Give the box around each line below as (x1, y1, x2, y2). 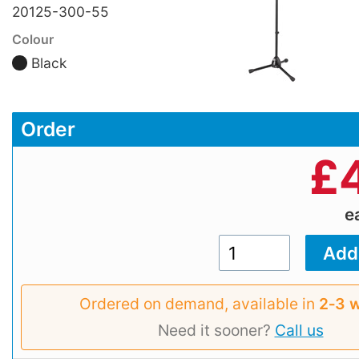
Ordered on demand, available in (79, 293, 319, 313)
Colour (12, 32, 54, 48)
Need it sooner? (157, 320, 275, 340)
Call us (274, 320, 324, 340)
